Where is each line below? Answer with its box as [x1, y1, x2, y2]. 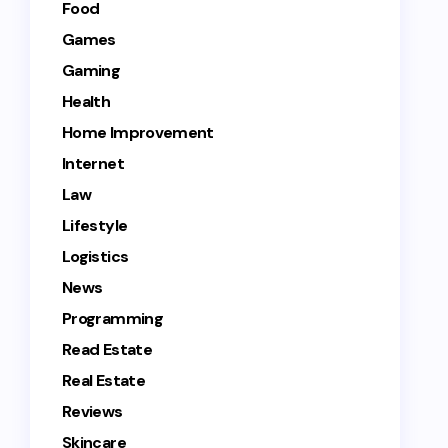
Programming [62, 308, 163, 329]
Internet [62, 153, 124, 174]
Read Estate [62, 339, 152, 360]
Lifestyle [62, 215, 128, 236]
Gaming [62, 60, 121, 81]
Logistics [62, 246, 129, 267]
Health [62, 91, 111, 112]
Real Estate [62, 370, 145, 391]
